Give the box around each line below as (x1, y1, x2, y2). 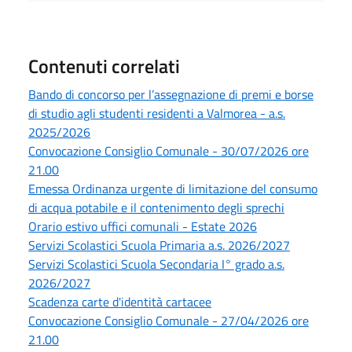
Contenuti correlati (28, 51, 180, 80)
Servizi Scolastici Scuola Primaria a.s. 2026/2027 (28, 235, 290, 255)
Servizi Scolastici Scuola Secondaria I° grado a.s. (28, 254, 284, 273)
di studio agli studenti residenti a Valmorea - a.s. (28, 103, 285, 123)
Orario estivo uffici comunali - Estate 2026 (28, 216, 257, 236)
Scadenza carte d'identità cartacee (28, 291, 211, 311)
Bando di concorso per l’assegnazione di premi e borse (28, 84, 313, 104)
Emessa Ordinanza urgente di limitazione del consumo (28, 178, 317, 198)
